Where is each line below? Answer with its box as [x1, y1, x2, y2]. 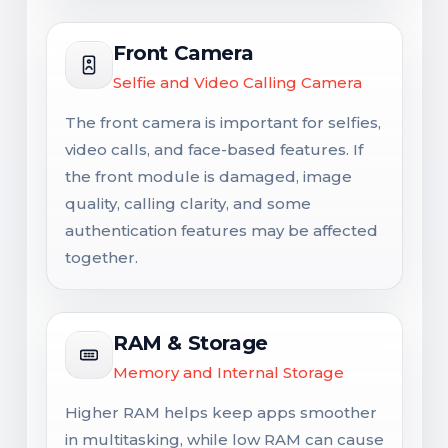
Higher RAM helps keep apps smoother [65, 402, 377, 422]
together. [65, 247, 138, 267]
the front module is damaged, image [65, 166, 352, 186]
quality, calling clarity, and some [65, 193, 311, 213]
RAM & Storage [113, 330, 268, 355]
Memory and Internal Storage [113, 362, 344, 382]
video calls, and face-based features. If [65, 139, 363, 159]
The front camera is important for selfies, [65, 112, 381, 132]
